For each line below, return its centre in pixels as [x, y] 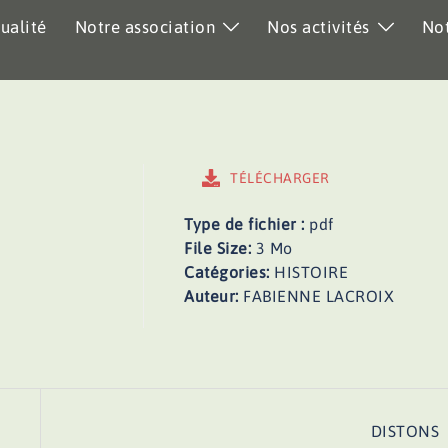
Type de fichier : [247, 224]
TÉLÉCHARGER [280, 178]
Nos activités [318, 27]
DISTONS [404, 431]
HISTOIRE [311, 272]
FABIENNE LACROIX [319, 296]
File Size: [220, 248]
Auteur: [214, 296]
